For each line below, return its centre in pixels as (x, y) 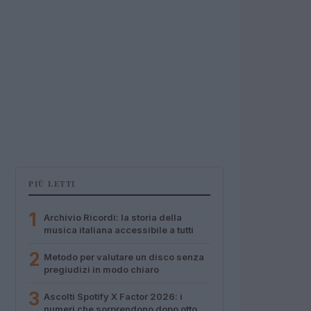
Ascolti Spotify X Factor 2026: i (113, 296)
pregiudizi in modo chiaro (101, 269)
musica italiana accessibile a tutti (119, 230)
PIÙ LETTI (52, 184)
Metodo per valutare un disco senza (124, 257)
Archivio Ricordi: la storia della (113, 217)
